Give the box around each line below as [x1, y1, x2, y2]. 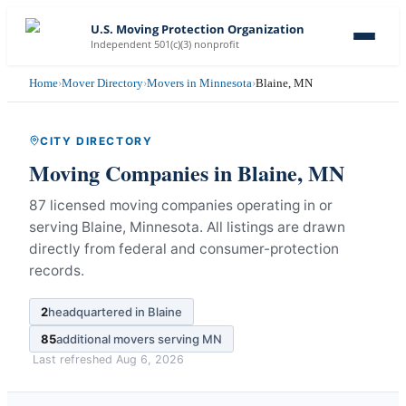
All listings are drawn [207, 217, 345, 236]
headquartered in [48, 304, 148, 319]
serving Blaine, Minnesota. [29, 217, 203, 236]
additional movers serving [56, 331, 202, 346]
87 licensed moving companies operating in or [29, 196, 333, 214]
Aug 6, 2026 [116, 352, 184, 366]
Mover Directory [62, 76, 143, 90]
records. [29, 261, 84, 279]
